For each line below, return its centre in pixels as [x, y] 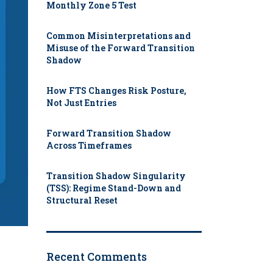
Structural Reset [82, 200]
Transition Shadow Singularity [116, 176]
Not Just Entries [81, 103]
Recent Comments [97, 257]
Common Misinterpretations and [119, 36]
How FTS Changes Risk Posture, [116, 91]
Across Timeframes [89, 146]
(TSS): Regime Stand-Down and [114, 188]
